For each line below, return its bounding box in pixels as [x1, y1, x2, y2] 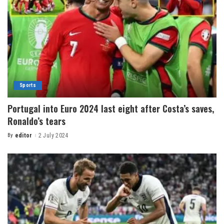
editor [14, 132, 32, 139]
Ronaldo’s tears [7, 114, 65, 128]
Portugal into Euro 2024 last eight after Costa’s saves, [7, 102, 214, 115]
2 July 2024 [38, 132, 68, 139]
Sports [19, 82, 36, 89]
